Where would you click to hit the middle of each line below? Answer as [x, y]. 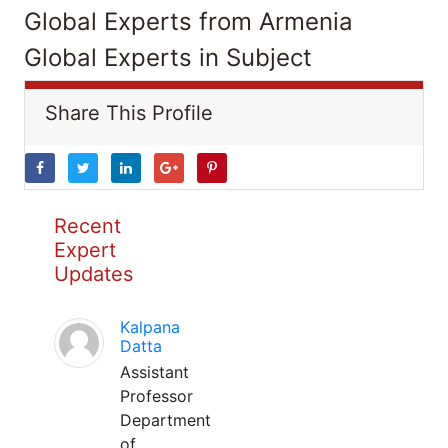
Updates [93, 274]
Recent [87, 226]
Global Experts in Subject [168, 57]
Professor [156, 396]
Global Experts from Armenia [188, 21]
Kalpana [150, 327]
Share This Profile [129, 113]
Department [165, 420]
